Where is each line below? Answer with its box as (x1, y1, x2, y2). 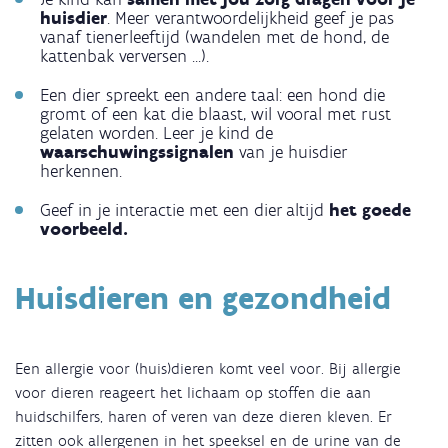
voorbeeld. (40, 218, 128, 241)
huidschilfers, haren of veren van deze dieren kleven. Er (15, 407, 392, 427)
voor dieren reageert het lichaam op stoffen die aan (15, 383, 371, 403)
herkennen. (40, 160, 122, 183)
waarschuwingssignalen (40, 141, 239, 164)
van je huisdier (239, 141, 348, 164)
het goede (324, 199, 411, 222)
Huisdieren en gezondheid (15, 279, 391, 318)
